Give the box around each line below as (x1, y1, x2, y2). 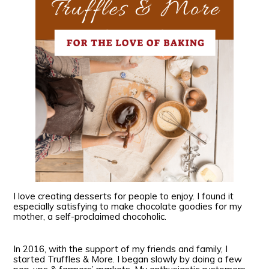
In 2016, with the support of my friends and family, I (13, 243, 228, 255)
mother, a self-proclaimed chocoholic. (13, 211, 174, 223)
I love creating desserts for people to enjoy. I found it (13, 190, 234, 202)
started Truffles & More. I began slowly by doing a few (13, 253, 243, 265)
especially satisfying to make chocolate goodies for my (13, 201, 243, 213)
